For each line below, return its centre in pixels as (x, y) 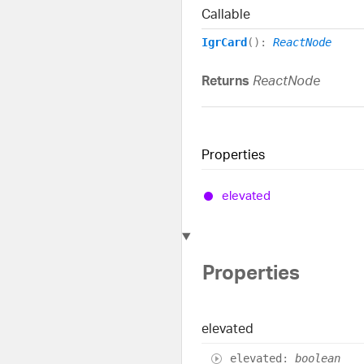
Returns (227, 81)
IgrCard (224, 42)
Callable (226, 14)
